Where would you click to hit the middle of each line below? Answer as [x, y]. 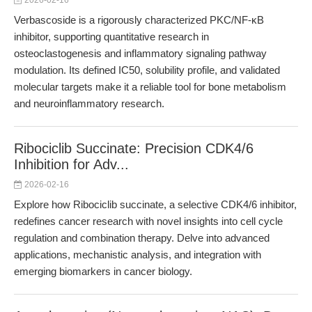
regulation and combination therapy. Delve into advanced [142, 238]
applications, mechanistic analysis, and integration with [138, 255]
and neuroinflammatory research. [89, 103]
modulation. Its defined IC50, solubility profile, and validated [147, 70]
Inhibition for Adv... [71, 164]
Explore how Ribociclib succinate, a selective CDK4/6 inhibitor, [155, 204]
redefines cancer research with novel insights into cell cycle [148, 221]
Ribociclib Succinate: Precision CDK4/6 [134, 148]
